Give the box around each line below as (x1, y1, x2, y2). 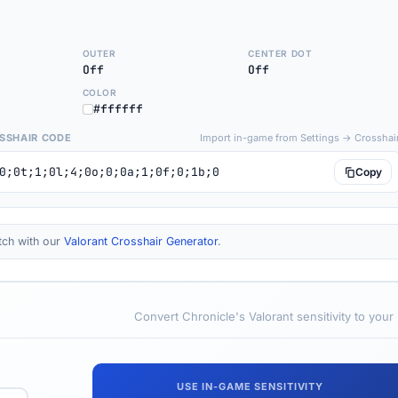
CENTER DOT (248, 48, 313, 59)
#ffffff (92, 101, 143, 116)
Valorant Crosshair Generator (64, 235, 218, 248)
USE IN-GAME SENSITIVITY (176, 380, 324, 393)
